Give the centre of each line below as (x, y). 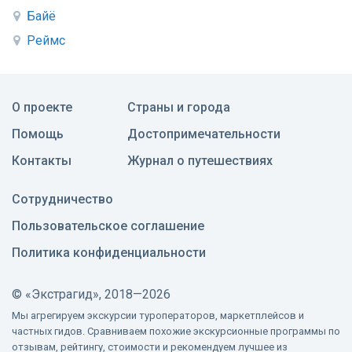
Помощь (38, 134)
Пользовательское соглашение (108, 226)
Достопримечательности (204, 134)
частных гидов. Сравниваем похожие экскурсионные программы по (176, 332)
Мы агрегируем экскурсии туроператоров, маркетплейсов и (158, 316)
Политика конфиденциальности (109, 253)
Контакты (42, 161)
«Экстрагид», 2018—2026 (98, 295)
